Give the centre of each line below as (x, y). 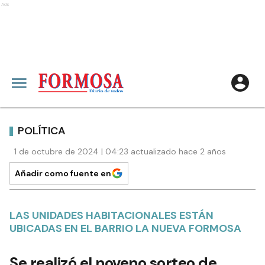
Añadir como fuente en (63, 173)
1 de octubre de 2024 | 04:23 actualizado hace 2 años (120, 151)
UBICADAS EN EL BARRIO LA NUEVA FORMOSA (125, 228)
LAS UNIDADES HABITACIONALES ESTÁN (112, 215)
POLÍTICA (42, 130)
